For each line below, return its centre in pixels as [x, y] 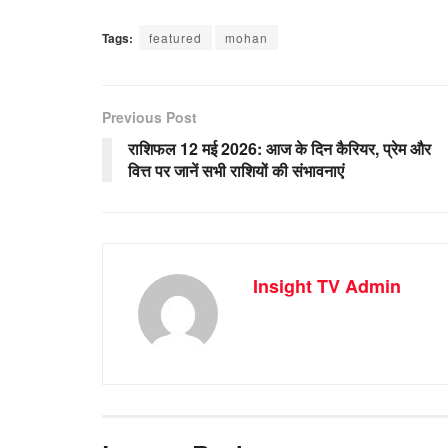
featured [175, 37]
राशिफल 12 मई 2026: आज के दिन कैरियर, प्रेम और [279, 148]
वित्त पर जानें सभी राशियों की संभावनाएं [236, 170]
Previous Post [149, 116]
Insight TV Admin [327, 285]
